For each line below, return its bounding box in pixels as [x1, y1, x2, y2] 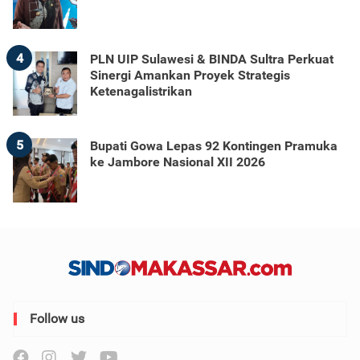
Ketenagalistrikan [90, 84, 192, 99]
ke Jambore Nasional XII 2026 [90, 154, 265, 170]
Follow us [30, 310, 84, 326]
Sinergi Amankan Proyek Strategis [90, 67, 290, 83]
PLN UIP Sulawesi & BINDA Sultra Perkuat [90, 51, 333, 67]
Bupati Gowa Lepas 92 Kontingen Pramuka [90, 138, 337, 153]
